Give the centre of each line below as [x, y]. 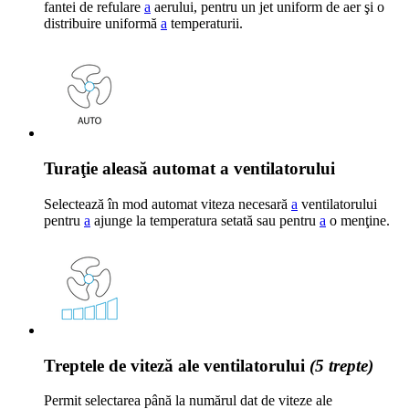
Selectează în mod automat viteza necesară [168, 204]
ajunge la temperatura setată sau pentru [205, 220]
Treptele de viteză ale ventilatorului [177, 365]
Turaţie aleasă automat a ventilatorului [189, 169]
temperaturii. [205, 24]
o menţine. [358, 220]
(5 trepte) [341, 365]
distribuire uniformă [102, 24]
